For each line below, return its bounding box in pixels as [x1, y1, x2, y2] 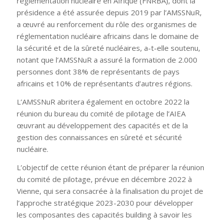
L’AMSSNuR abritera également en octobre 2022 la [16, 97, 189, 107]
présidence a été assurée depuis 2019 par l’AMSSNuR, [16, 7, 202, 18]
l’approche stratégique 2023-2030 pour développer [16, 197, 193, 208]
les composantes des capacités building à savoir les [16, 209, 192, 220]
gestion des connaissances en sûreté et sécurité [16, 132, 182, 142]
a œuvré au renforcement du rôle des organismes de [16, 19, 197, 30]
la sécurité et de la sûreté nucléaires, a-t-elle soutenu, [16, 43, 200, 53]
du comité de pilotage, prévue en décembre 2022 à [16, 174, 192, 184]
